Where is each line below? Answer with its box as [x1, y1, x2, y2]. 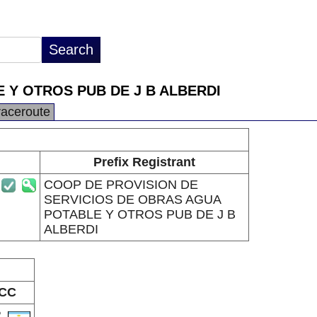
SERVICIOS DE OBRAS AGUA [43, 192, 221, 207]
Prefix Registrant [93, 155, 195, 169]
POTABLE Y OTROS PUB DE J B [43, 207, 236, 221]
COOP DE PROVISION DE [43, 178, 198, 192]
